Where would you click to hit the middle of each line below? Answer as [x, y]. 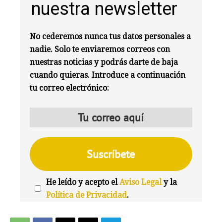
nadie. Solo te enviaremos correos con [100, 49]
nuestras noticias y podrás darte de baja [104, 62]
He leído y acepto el [83, 182]
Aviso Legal [141, 182]
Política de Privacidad [87, 195]
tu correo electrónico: [70, 88]
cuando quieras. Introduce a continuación [108, 75]
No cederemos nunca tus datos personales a [111, 36]
